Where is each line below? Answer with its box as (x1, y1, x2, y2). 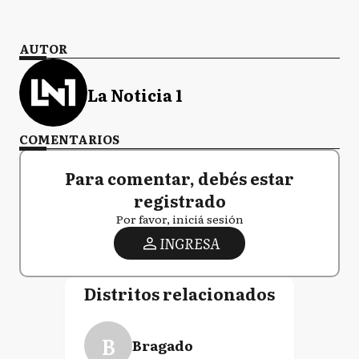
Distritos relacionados (84, 281, 275, 305)
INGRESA (159, 232, 220, 254)
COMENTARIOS (19, 130, 119, 148)
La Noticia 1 (87, 82, 183, 107)
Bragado (132, 335, 193, 355)
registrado (133, 188, 226, 212)
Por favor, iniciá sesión (115, 211, 244, 227)
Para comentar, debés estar (65, 166, 294, 190)
